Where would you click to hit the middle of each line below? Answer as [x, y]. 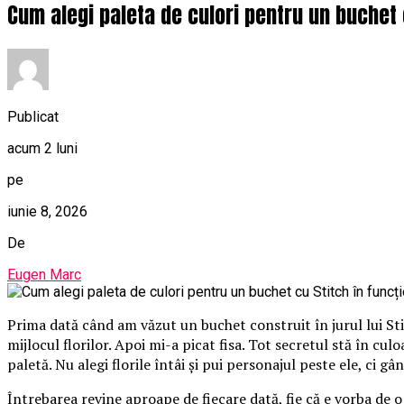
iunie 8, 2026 [47, 212]
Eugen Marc [44, 275]
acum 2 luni [42, 149]
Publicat [33, 117]
